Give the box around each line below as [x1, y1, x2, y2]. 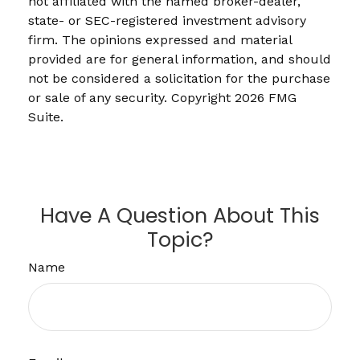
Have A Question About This [40, 200, 320, 230]
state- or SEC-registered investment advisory [28, 12, 306, 28]
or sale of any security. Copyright [28, 89, 235, 105]
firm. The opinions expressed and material [28, 31, 292, 47]
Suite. [28, 108, 63, 125]
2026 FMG [235, 89, 297, 105]
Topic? [146, 224, 214, 254]
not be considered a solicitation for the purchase [28, 70, 330, 86]
